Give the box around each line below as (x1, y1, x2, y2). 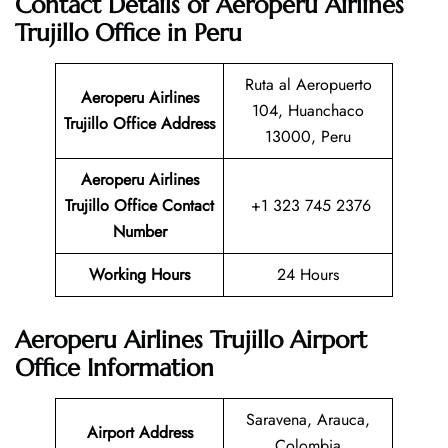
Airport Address (86, 421, 193, 445)
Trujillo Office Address (64, 112, 215, 136)
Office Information (15, 353, 214, 384)
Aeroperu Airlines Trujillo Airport (15, 325, 367, 356)
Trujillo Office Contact (65, 194, 214, 218)
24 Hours (277, 263, 339, 287)
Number (112, 220, 167, 244)
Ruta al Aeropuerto (244, 73, 372, 97)
